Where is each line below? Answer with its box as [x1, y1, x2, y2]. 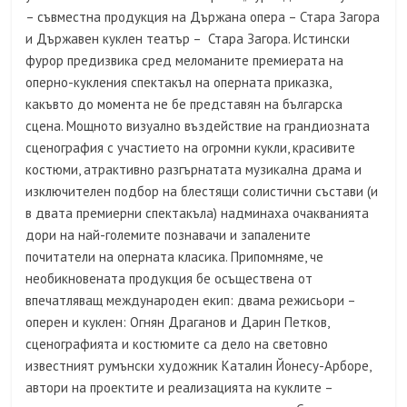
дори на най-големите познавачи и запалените [25, 226, 312, 243]
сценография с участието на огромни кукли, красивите [25, 139, 356, 156]
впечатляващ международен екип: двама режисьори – [25, 292, 356, 309]
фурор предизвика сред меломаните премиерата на [25, 52, 344, 69]
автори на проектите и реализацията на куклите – [25, 379, 333, 396]
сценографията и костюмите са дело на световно [25, 335, 329, 352]
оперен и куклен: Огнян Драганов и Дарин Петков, [25, 313, 330, 331]
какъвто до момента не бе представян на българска [25, 95, 343, 113]
